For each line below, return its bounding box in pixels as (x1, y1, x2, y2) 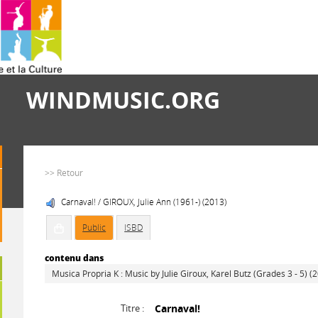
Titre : (121, 302, 145, 314)
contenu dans (45, 252, 104, 264)
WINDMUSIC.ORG (26, 84, 220, 115)
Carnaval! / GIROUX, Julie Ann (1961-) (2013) (61, 196, 227, 208)
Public (82, 221, 106, 234)
